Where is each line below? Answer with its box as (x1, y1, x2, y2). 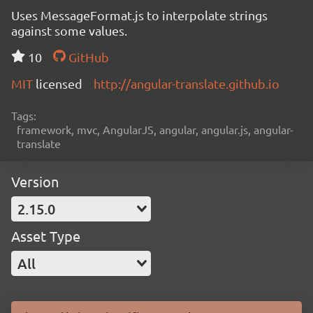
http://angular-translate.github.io (94, 76, 279, 91)
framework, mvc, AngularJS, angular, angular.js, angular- (17, 122, 293, 136)
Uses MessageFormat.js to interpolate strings (11, 8, 268, 22)
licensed (36, 76, 82, 91)
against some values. (11, 23, 127, 38)
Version (11, 173, 59, 190)
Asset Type (11, 227, 80, 245)
